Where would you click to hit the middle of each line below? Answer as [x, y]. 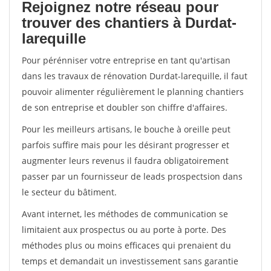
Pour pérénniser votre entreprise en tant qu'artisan [126, 60]
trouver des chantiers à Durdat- [129, 23]
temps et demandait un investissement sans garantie [130, 261]
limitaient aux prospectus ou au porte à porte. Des [124, 230]
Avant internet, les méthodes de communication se [125, 214]
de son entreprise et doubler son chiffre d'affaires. [125, 107]
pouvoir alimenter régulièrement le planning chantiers [133, 92]
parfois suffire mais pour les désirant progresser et [126, 145]
